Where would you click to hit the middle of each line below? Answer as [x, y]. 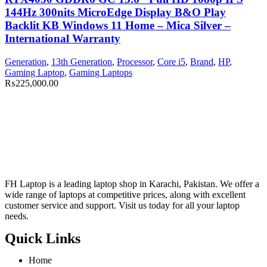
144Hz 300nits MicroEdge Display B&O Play [115, 13]
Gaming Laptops [101, 72]
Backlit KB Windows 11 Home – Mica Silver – [118, 26]
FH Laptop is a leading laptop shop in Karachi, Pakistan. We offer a [132, 184]
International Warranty [63, 39]
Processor [135, 62]
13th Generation [82, 62]
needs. [17, 216]
